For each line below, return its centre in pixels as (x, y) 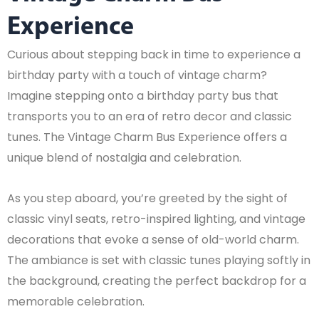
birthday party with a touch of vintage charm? (137, 75)
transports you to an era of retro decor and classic (150, 116)
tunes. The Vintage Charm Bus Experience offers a (147, 137)
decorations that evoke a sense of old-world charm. (153, 240)
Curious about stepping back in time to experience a (154, 54)
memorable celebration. (76, 302)
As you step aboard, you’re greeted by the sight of (147, 198)
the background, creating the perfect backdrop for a (157, 281)
